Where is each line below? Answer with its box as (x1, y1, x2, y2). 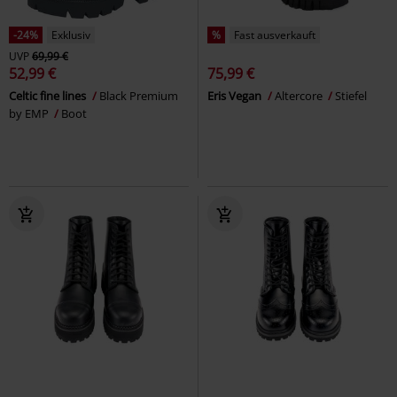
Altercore (275, 87, 325, 104)
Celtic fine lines (9, 87, 89, 104)
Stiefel (335, 87, 367, 104)
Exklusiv (51, 27, 90, 43)
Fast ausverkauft (234, 27, 315, 43)
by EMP (9, 105, 51, 121)
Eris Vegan (207, 87, 264, 104)
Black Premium (99, 87, 178, 104)
